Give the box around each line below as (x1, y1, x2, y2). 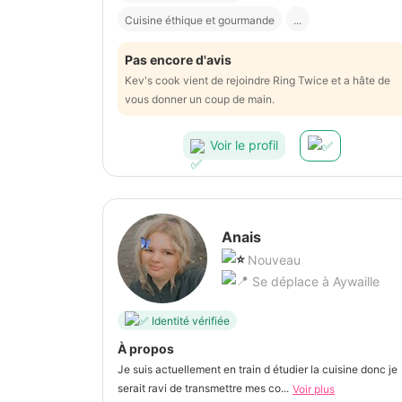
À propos (118, 341, 174, 357)
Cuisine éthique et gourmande (125, 13, 275, 27)
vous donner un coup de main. (125, 92, 275, 106)
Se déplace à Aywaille (249, 274, 380, 290)
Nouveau (248, 252, 301, 268)
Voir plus (293, 382, 335, 397)
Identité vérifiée (152, 313, 230, 328)
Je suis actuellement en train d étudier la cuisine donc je (118, 363, 398, 377)
